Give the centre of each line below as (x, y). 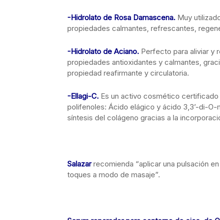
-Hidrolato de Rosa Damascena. (121, 17)
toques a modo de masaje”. (114, 175)
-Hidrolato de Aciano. (103, 51)
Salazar (79, 164)
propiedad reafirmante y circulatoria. (128, 73)
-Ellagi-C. (84, 96)
